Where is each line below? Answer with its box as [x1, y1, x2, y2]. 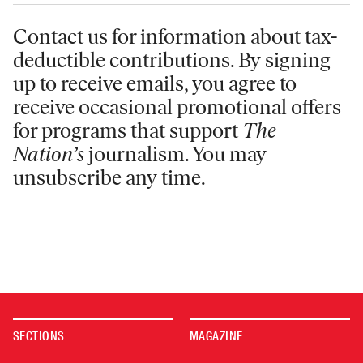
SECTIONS [13, 328, 65, 345]
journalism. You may [84, 141, 267, 168]
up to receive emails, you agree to [13, 70, 297, 97]
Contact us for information [13, 23, 246, 50]
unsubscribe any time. [13, 164, 206, 191]
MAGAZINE [190, 328, 243, 345]
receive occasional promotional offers [13, 94, 341, 121]
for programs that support [13, 117, 242, 144]
